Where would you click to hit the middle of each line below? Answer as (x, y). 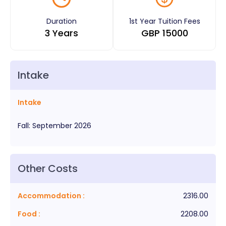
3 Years (62, 33)
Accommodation (49, 195)
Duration (62, 21)
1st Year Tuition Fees (164, 21)
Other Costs (48, 168)
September (52, 125)
